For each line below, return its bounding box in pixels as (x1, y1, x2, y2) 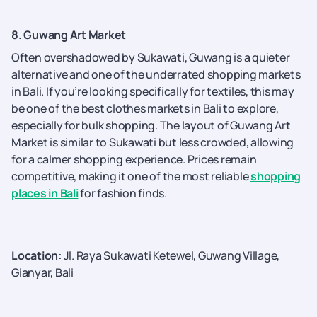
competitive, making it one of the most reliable (11, 168, 250, 184)
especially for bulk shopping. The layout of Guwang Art (11, 117, 291, 133)
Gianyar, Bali (11, 265, 74, 280)
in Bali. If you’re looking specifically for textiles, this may (11, 83, 294, 99)
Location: (11, 248, 64, 263)
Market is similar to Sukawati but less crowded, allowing (11, 134, 294, 150)
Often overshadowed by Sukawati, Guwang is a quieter (11, 50, 290, 65)
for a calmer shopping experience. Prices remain (11, 151, 257, 167)
